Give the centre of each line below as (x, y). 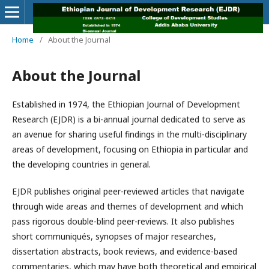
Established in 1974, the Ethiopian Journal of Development (126, 104)
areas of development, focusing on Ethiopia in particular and (130, 149)
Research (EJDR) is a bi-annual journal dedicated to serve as (129, 119)
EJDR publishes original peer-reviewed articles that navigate (128, 191)
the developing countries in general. (81, 164)
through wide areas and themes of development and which (128, 206)
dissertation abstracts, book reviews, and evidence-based (125, 251)
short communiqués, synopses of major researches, (114, 236)
